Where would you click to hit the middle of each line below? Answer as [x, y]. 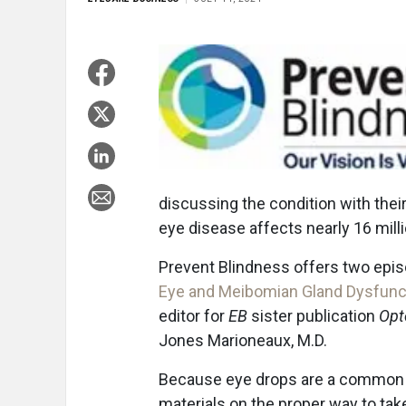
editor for [193, 316]
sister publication [313, 316]
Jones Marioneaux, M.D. [243, 340]
